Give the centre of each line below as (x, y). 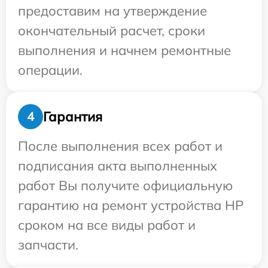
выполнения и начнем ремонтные (124, 51)
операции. (50, 70)
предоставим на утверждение (112, 11)
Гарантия (73, 116)
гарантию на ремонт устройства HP (131, 205)
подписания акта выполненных (118, 166)
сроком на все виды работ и (107, 225)
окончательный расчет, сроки (112, 31)
